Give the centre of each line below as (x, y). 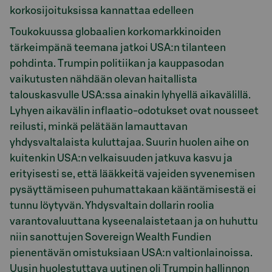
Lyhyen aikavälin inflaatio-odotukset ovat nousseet (134, 110)
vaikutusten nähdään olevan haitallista (104, 79)
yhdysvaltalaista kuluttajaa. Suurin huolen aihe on (129, 142)
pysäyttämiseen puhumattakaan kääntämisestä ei (133, 189)
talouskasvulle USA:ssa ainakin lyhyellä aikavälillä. (130, 95)
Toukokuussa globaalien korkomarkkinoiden (115, 32)
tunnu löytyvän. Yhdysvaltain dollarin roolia (112, 205)
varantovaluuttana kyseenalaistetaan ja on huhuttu (134, 221)
